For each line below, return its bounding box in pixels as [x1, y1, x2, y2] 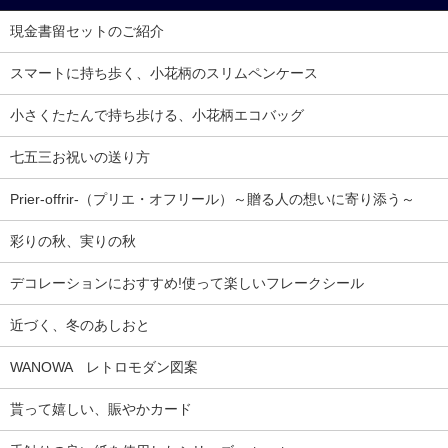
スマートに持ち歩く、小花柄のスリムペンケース [10, 65, 318, 82]
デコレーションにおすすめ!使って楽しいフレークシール [10, 275, 364, 292]
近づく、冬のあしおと [10, 317, 150, 334]
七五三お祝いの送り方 [10, 149, 150, 166]
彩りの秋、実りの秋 [10, 233, 136, 250]
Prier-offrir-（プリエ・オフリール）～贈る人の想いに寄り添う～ [10, 191, 415, 208]
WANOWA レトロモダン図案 [10, 359, 198, 376]
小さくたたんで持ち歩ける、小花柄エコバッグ [10, 107, 304, 124]
